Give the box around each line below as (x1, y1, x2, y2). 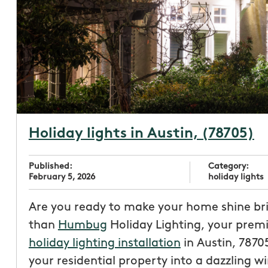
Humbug (57, 219, 107, 232)
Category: (208, 162, 249, 171)
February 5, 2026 (28, 172, 95, 182)
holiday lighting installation (28, 237, 181, 249)
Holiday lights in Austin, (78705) (28, 126, 254, 141)
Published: (28, 162, 72, 171)
